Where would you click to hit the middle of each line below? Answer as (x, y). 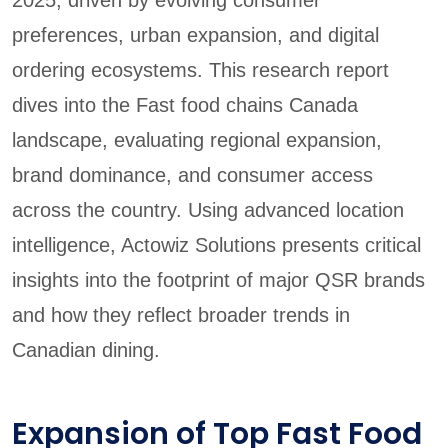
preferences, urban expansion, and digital (195, 34)
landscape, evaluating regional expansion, (197, 139)
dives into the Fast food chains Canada (185, 104)
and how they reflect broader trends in (181, 314)
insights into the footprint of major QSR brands (218, 279)
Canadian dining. (86, 349)
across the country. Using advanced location (208, 209)
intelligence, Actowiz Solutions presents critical (216, 244)
